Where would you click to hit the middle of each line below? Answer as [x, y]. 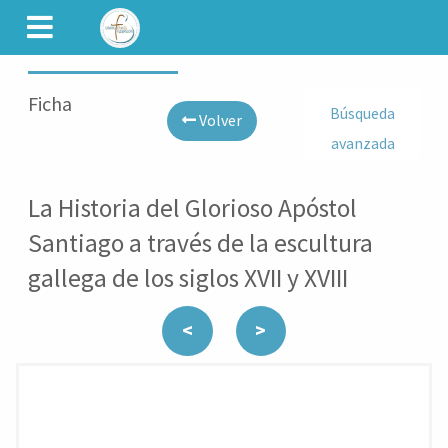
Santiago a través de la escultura [200, 243]
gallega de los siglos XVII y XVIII [188, 278]
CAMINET [175, 14]
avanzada [362, 143]
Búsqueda [363, 113]
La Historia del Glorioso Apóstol [192, 208]
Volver [218, 120]
